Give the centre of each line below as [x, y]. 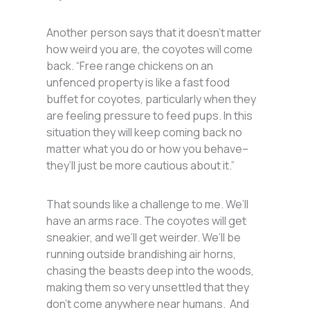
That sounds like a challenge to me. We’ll [148, 204]
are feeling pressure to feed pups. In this [150, 116]
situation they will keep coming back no [145, 133]
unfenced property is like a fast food [138, 83]
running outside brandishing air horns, [142, 254]
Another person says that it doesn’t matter [154, 33]
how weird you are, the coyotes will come [150, 49]
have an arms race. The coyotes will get [147, 221]
